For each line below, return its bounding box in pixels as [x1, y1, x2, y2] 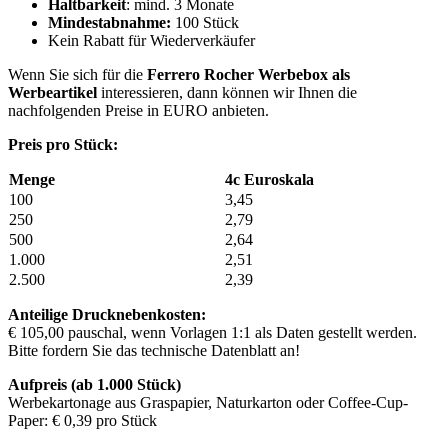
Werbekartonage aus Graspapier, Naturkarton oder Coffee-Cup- [8, 393, 408, 411]
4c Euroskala [225, 170, 314, 188]
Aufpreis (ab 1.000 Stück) [8, 375, 181, 393]
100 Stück [171, 13, 239, 31]
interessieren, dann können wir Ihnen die [97, 83, 357, 101]
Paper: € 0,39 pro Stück [8, 411, 157, 429]
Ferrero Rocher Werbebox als [147, 65, 350, 83]
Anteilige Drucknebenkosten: [8, 305, 206, 323]
